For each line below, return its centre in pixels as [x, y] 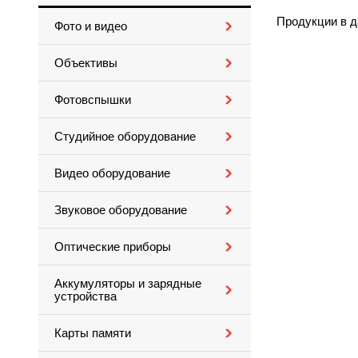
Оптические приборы [113, 247]
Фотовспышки [93, 100]
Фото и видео [91, 26]
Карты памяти [93, 333]
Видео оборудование [112, 173]
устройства [86, 296]
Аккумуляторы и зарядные [128, 284]
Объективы [86, 63]
